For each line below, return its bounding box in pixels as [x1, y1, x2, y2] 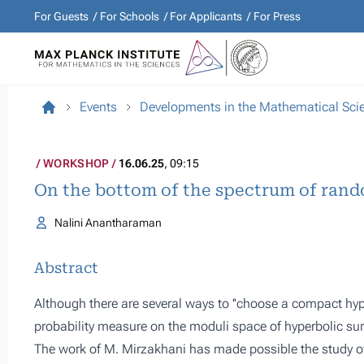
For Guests [34, 10, 89, 23]
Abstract [34, 259, 98, 276]
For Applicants [170, 10, 242, 23]
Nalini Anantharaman [54, 216, 162, 229]
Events [80, 99, 117, 115]
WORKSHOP [43, 157, 110, 170]
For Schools [99, 10, 159, 23]
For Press [253, 10, 301, 23]
